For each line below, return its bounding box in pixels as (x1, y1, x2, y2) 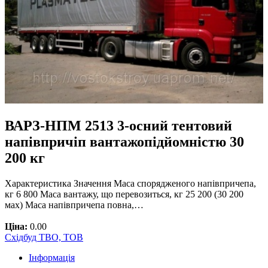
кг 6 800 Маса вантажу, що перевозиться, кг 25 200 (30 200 (5, 188, 243, 199)
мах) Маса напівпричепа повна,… (5, 199, 144, 210)
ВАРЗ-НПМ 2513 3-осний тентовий (5, 117, 232, 133)
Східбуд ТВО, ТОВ (5, 232, 83, 242)
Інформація (29, 252, 75, 263)
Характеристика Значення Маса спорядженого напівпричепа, (5, 178, 256, 188)
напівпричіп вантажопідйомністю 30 (5, 133, 244, 150)
